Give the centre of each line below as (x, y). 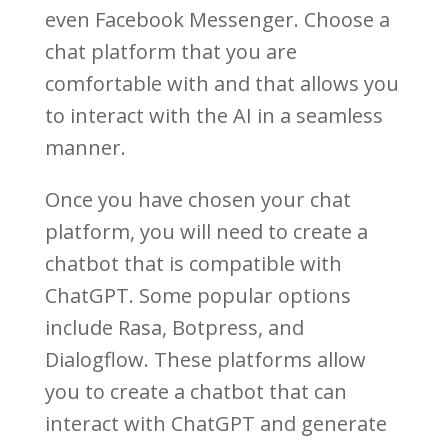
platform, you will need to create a (206, 232)
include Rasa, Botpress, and (174, 328)
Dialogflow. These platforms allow (205, 360)
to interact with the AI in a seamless (213, 116)
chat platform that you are (170, 52)
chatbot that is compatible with (193, 264)
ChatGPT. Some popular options (197, 296)
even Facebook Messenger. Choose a (217, 20)
